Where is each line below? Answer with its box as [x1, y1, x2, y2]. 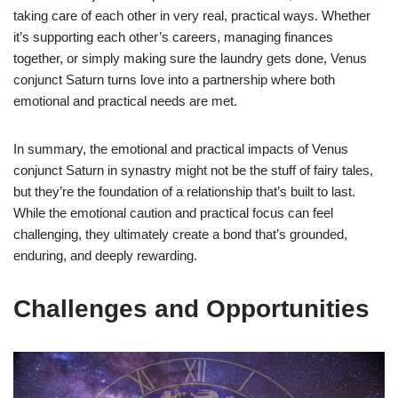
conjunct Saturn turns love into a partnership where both [13, 71, 335, 87]
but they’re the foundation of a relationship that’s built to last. [13, 183, 355, 199]
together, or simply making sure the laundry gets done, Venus [13, 50, 367, 66]
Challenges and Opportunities [13, 294, 370, 322]
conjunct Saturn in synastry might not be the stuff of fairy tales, [13, 162, 373, 178]
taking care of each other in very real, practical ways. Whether [13, 7, 370, 23]
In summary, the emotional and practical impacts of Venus [13, 140, 348, 156]
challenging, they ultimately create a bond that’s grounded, [13, 226, 347, 242]
